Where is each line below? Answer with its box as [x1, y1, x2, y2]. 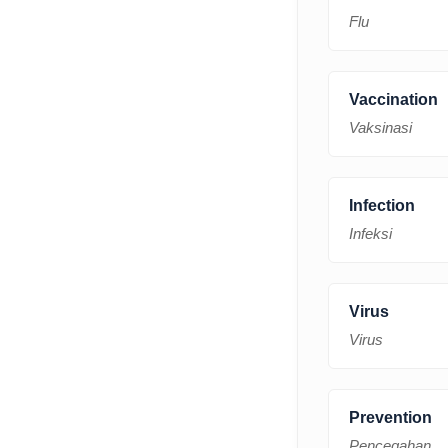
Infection [349, 196, 415, 214]
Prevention [349, 408, 432, 426]
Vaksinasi [349, 118, 412, 136]
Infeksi [349, 224, 392, 242]
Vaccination [349, 90, 438, 108]
